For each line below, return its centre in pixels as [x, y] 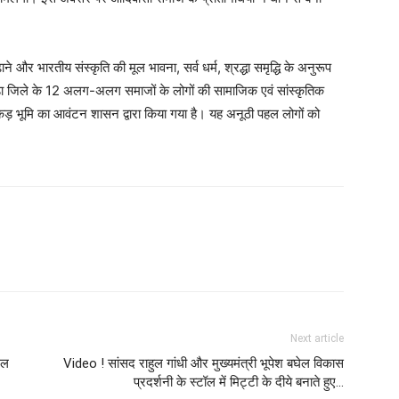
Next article [317, 338]
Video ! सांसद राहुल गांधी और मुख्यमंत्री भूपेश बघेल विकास [204, 363]
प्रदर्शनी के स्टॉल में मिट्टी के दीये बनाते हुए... [239, 382]
